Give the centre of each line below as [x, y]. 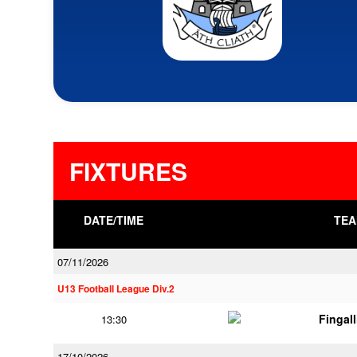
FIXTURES [128, 171]
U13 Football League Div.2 [116, 289]
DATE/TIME [114, 220]
